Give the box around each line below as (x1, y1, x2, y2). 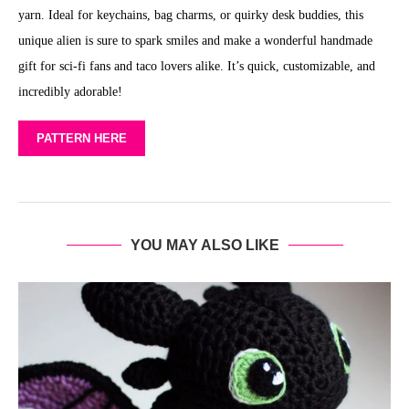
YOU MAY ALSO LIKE (130, 237, 279, 253)
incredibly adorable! (18, 85, 122, 99)
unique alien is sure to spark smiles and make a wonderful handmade (18, 34, 372, 47)
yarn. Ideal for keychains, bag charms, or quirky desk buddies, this (18, 8, 363, 22)
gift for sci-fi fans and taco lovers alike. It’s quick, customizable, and (18, 59, 375, 73)
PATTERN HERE (37, 131, 127, 145)
